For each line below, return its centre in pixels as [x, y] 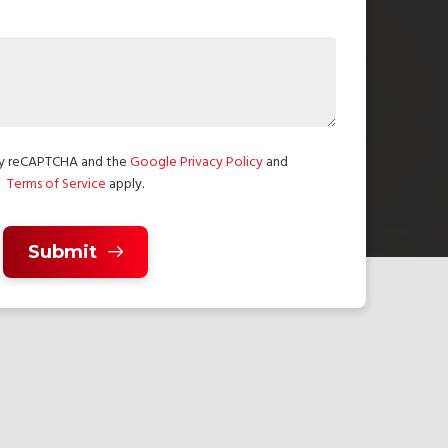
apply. [124, 184]
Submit [62, 252]
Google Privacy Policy [196, 162]
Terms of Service [56, 184]
